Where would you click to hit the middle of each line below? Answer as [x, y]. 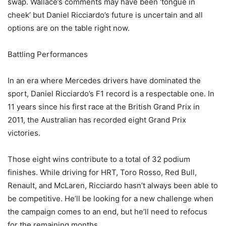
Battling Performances [48, 54]
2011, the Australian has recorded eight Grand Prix [97, 120]
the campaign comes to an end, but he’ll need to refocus [107, 212]
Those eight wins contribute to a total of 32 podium [99, 159]
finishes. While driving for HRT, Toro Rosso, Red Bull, [102, 173]
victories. [24, 133]
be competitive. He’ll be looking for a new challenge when [110, 199]
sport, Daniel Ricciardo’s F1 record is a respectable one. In [111, 94]
